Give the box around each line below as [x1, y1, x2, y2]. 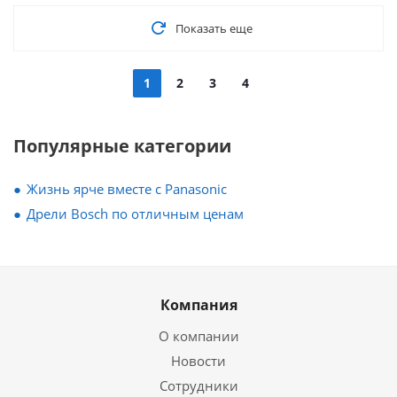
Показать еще [175, 20, 253, 36]
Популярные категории [13, 134, 231, 158]
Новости [171, 352, 226, 370]
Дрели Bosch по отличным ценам [27, 205, 244, 222]
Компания [160, 295, 237, 315]
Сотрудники [159, 377, 238, 394]
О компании [158, 327, 239, 345]
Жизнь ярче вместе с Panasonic [27, 180, 227, 198]
